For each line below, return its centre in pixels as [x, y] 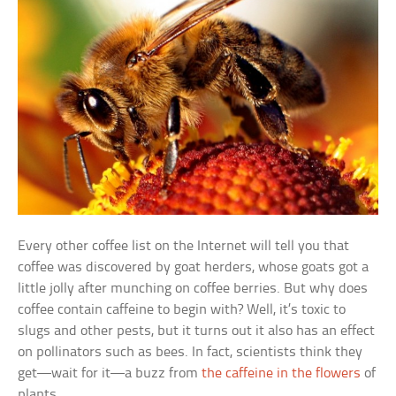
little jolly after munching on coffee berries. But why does [193, 289]
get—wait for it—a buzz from [110, 374]
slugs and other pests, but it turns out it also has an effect [197, 331]
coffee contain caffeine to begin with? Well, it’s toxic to [182, 310]
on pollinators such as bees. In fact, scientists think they [190, 353]
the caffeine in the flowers [282, 374]
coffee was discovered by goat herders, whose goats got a [194, 268]
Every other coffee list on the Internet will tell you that [184, 247]
